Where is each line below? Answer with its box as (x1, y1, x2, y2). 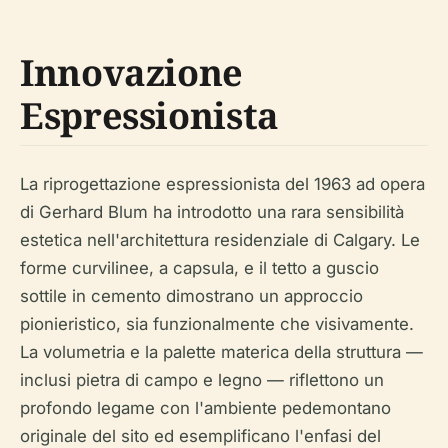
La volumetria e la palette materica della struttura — (20, 342, 423, 362)
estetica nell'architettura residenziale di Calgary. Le (20, 230, 420, 250)
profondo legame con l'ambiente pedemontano (20, 398, 391, 418)
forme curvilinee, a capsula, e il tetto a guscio (20, 258, 379, 278)
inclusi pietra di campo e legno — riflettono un (20, 370, 384, 390)
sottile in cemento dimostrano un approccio (20, 286, 363, 306)
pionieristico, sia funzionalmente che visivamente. (20, 314, 414, 334)
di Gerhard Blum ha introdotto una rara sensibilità (20, 202, 404, 222)
